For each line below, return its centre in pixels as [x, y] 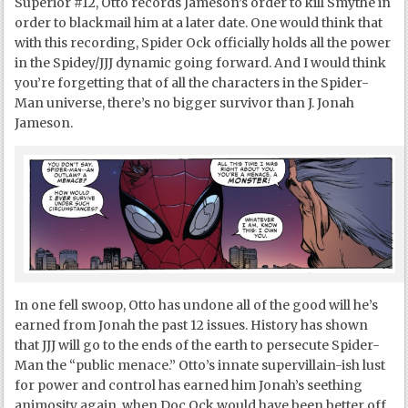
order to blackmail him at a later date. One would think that [199, 23]
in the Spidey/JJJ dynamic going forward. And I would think [201, 63]
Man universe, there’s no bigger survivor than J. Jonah [185, 103]
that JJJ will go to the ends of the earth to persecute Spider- [198, 345]
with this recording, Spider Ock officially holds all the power [203, 43]
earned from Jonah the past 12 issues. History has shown [192, 325]
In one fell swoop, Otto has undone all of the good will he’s [197, 305]
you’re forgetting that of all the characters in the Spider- [192, 83]
